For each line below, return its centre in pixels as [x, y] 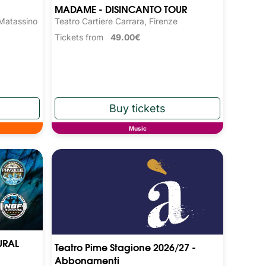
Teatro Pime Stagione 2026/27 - [126, 246]
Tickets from [83, 37]
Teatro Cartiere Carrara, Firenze [116, 21]
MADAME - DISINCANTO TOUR [121, 9]
